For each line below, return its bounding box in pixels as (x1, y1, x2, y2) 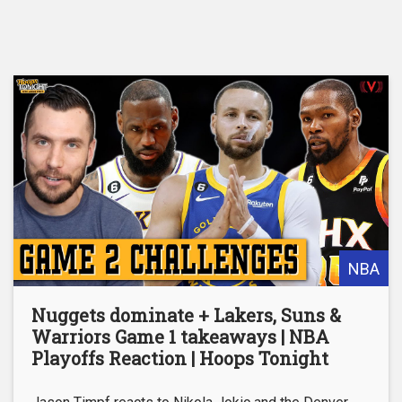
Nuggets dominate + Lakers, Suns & (31, 303, 341, 328)
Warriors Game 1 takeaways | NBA (31, 325, 329, 349)
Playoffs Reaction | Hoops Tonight (31, 346, 328, 371)
